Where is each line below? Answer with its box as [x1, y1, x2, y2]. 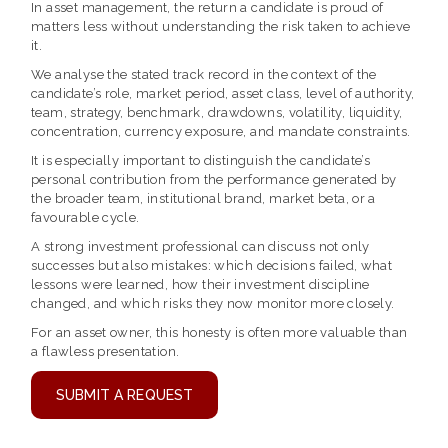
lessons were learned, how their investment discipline [31, 277, 370, 293]
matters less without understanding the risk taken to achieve [31, 19, 411, 35]
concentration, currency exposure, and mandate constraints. [31, 124, 411, 140]
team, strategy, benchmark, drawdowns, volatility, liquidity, [31, 105, 403, 121]
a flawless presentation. [31, 344, 180, 360]
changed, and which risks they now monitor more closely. [31, 296, 395, 312]
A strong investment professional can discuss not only [31, 239, 370, 255]
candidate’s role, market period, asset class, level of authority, [31, 86, 415, 102]
